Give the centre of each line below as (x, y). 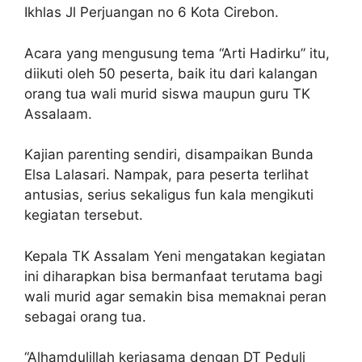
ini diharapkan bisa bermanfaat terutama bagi (173, 276)
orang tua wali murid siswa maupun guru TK (167, 93)
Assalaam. (58, 114)
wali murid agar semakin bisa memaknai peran (175, 296)
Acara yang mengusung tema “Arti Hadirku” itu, (177, 53)
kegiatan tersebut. (84, 215)
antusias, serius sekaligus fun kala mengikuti (169, 195)
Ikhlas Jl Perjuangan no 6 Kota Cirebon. (152, 13)
